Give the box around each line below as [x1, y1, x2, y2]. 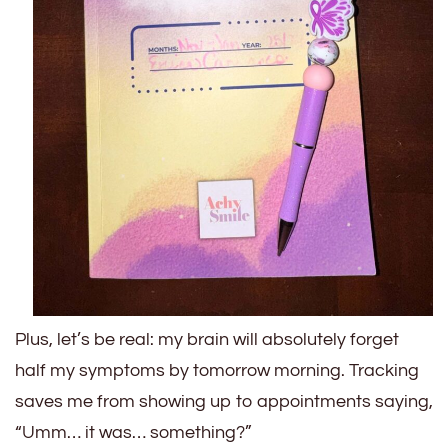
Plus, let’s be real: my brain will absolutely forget [15, 330, 399, 350]
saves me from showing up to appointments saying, [15, 392, 433, 412]
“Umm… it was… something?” [15, 423, 252, 443]
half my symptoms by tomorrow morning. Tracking [15, 361, 419, 381]
